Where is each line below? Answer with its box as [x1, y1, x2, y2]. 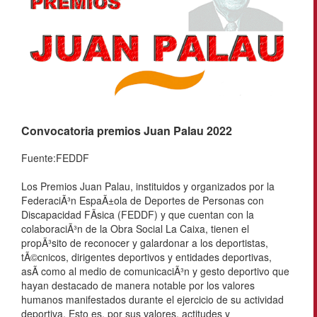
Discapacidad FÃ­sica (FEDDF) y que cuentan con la [21, 207, 254, 222]
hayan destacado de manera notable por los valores [21, 278, 255, 293]
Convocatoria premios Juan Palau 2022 [21, 122, 232, 139]
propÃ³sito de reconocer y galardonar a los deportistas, [21, 236, 268, 250]
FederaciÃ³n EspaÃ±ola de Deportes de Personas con [21, 193, 264, 208]
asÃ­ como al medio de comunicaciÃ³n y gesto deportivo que [21, 264, 289, 279]
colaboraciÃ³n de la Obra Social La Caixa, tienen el [21, 221, 249, 236]
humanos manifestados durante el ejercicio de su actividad [21, 292, 284, 307]
